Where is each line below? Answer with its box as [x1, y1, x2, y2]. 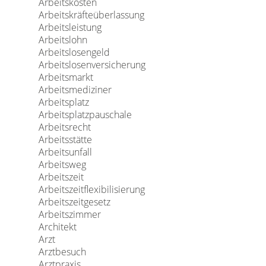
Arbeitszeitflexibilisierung [38, 183, 145, 196]
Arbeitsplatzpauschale [38, 108, 132, 121]
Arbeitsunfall [38, 145, 92, 159]
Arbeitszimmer [38, 208, 101, 221]
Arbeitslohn [38, 33, 87, 46]
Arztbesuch [38, 245, 86, 258]
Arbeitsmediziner [38, 83, 112, 96]
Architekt [38, 220, 77, 233]
